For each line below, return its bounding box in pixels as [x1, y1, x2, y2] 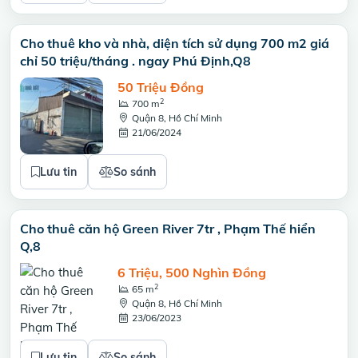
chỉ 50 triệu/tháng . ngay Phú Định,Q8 [20, 53, 251, 69]
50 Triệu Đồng [117, 79, 204, 95]
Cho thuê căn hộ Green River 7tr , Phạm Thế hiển [20, 221, 316, 237]
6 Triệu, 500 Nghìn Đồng [117, 265, 266, 280]
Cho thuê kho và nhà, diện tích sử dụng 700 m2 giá [20, 35, 329, 51]
